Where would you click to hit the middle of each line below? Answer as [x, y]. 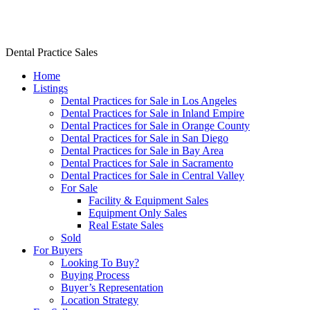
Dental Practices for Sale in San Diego [145, 138]
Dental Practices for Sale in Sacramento [147, 163]
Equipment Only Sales [138, 212]
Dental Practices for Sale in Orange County [155, 125]
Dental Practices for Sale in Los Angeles [149, 100]
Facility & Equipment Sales [148, 200]
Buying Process [95, 275]
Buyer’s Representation [112, 287]
